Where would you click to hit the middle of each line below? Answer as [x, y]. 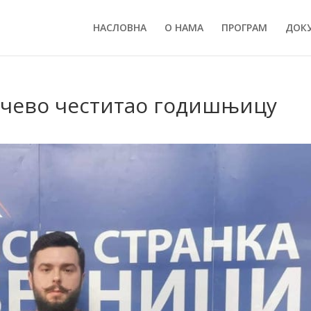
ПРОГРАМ [244, 27]
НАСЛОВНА [119, 27]
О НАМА [184, 27]
